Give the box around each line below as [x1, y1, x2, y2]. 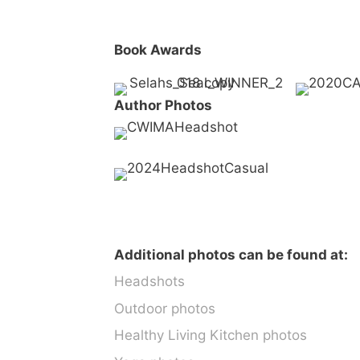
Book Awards [114, 41, 202, 58]
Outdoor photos [114, 300, 215, 317]
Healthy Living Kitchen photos [114, 327, 307, 344]
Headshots [114, 273, 185, 290]
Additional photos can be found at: [114, 246, 348, 263]
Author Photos [114, 97, 212, 114]
